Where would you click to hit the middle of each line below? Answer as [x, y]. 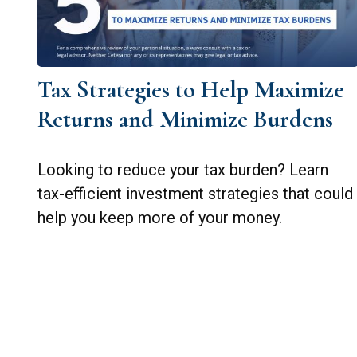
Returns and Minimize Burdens [185, 119]
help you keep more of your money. [159, 217]
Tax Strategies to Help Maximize [190, 89]
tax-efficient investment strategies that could [195, 193]
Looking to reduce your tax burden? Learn [182, 169]
